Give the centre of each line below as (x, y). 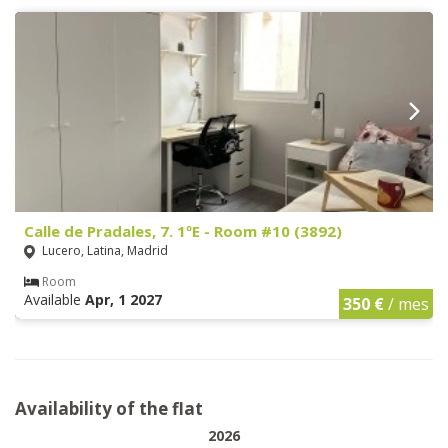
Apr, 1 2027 (123, 299)
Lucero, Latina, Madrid (103, 250)
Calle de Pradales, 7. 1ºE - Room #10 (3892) (183, 230)
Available (54, 299)
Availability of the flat (109, 408)
